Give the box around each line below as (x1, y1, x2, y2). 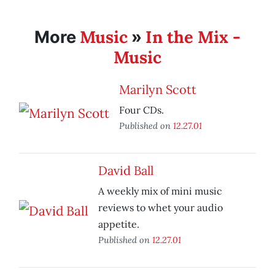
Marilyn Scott (119, 82, 196, 98)
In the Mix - (145, 26, 241, 48)
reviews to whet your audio (98, 201, 223, 214)
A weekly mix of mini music (98, 185, 222, 198)
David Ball (98, 163, 153, 179)
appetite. (98, 218, 139, 231)
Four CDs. (119, 104, 164, 117)
